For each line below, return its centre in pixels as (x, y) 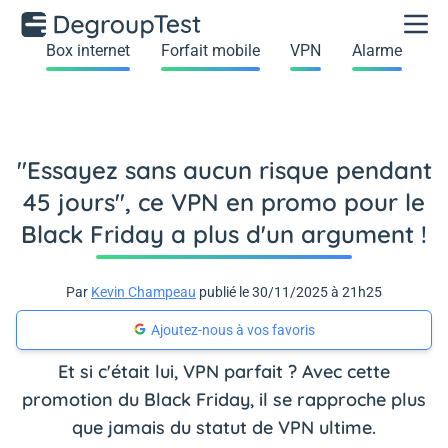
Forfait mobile (210, 50)
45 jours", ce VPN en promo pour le (224, 202)
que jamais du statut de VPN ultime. (224, 427)
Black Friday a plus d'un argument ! (224, 234)
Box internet (88, 50)
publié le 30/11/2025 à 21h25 (289, 292)
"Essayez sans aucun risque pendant (224, 170)
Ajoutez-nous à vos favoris (233, 330)
